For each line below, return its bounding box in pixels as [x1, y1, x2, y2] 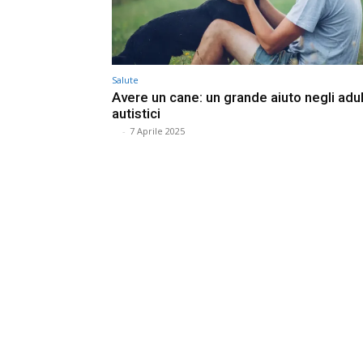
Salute [112, 74, 139, 86]
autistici [112, 105, 164, 122]
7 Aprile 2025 [130, 125, 185, 137]
